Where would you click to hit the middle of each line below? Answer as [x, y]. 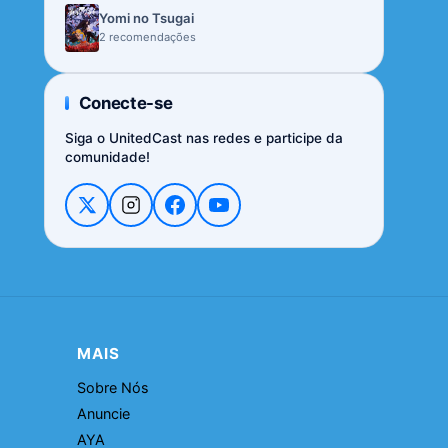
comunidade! [107, 156]
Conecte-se [125, 102]
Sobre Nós [113, 387]
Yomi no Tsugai [146, 18]
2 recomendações [147, 36]
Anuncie [104, 413]
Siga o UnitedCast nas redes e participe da [204, 137]
